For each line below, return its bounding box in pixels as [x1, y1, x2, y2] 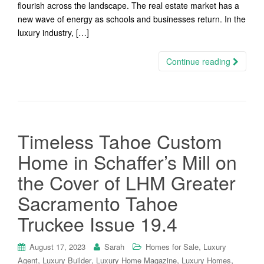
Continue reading [166, 55, 233, 67]
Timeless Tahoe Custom [18, 127, 222, 154]
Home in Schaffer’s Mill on [18, 148, 237, 175]
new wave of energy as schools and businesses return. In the [18, 13, 246, 25]
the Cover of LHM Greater [18, 169, 236, 196]
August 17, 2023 [29, 241, 85, 252]
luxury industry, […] [18, 27, 89, 38]
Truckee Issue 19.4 [18, 210, 177, 237]
